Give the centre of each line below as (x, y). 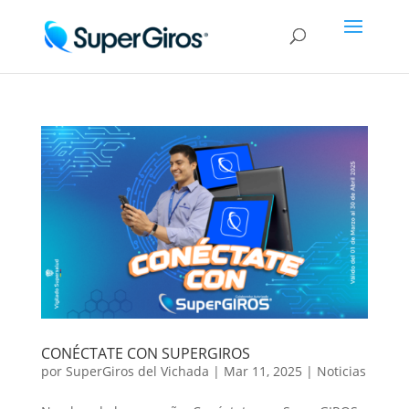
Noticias (341, 371)
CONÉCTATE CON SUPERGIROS (145, 353)
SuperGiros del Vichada (137, 371)
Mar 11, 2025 (262, 371)
